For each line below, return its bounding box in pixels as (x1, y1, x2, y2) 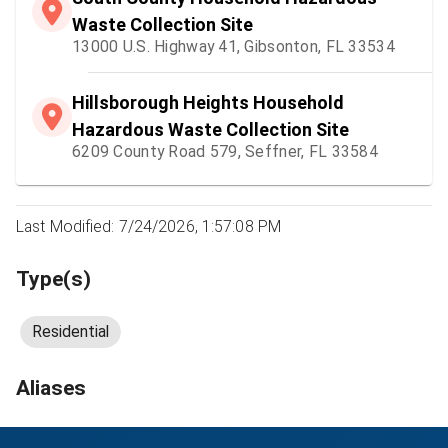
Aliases (16, 374, 86, 400)
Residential (32, 322, 109, 342)
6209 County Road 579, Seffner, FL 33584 (72, 141, 378, 161)
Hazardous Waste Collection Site (72, 118, 349, 140)
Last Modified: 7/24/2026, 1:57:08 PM (16, 216, 282, 236)
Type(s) (16, 265, 91, 291)
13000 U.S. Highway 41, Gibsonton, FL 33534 (72, 36, 395, 56)
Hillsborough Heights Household (72, 91, 344, 113)
